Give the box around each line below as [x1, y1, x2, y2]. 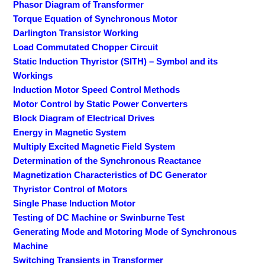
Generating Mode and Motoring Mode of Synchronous [13, 226, 237, 237]
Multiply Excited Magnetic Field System [13, 141, 176, 151]
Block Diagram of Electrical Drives [13, 112, 155, 123]
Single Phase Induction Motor [13, 198, 136, 208]
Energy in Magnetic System [13, 127, 127, 137]
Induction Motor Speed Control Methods [13, 84, 180, 95]
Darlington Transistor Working [13, 27, 139, 38]
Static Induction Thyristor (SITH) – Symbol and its [13, 56, 218, 66]
